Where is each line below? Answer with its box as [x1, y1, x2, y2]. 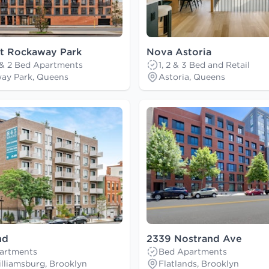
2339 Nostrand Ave [147, 232, 242, 245]
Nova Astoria [147, 46, 211, 58]
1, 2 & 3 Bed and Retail [159, 59, 250, 71]
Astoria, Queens [159, 71, 225, 83]
